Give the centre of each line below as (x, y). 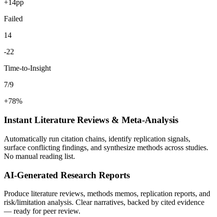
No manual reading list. (39, 156)
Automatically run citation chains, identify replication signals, (97, 139)
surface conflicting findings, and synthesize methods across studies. (106, 147)
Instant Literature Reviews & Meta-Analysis (91, 120)
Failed (13, 19)
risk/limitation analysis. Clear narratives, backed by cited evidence (104, 202)
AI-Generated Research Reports (67, 175)
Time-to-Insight (27, 68)
